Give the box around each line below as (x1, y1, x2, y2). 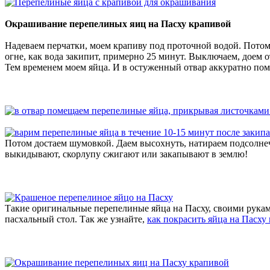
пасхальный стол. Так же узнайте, (5, 214, 147, 225)
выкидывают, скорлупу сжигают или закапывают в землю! (5, 149, 248, 160)
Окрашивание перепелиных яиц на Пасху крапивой (5, 19, 231, 30)
